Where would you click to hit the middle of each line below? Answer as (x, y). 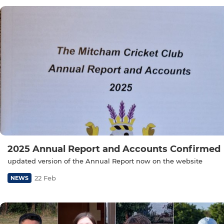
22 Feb (45, 178)
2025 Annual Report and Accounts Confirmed (114, 149)
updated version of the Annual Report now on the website (105, 161)
